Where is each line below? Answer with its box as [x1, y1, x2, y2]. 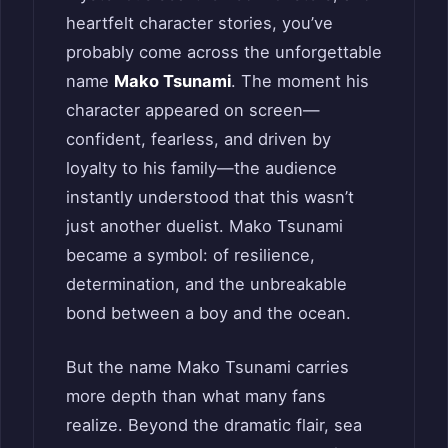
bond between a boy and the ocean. [66, 302, 351, 323]
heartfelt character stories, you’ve [66, 12, 333, 33]
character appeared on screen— [66, 99, 320, 120]
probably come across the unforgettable [66, 41, 382, 62]
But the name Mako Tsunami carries [66, 356, 349, 377]
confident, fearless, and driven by [66, 128, 331, 149]
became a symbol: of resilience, [66, 244, 315, 265]
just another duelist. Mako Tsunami [66, 215, 343, 236]
